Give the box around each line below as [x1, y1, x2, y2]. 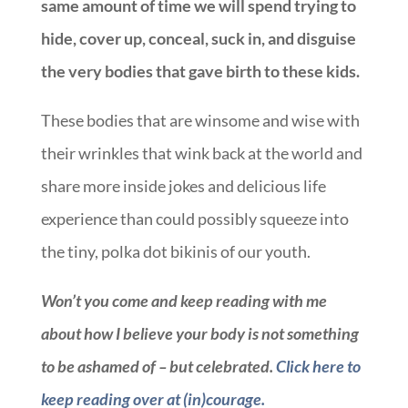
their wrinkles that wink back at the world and [40, 142, 362, 163]
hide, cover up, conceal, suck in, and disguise [40, 27, 356, 48]
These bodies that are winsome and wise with [40, 109, 360, 130]
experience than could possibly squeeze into [40, 208, 349, 229]
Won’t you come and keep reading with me [40, 290, 327, 311]
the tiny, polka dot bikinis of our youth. [40, 240, 311, 261]
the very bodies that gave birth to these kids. [40, 60, 360, 81]
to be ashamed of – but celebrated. [40, 355, 276, 376]
